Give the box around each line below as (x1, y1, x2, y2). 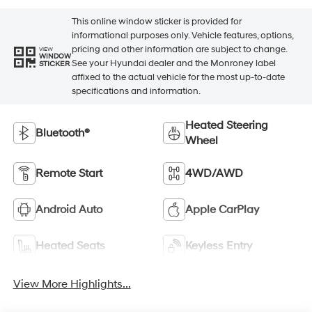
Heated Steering (185, 118, 268, 132)
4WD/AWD (185, 166, 243, 180)
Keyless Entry (185, 238, 252, 253)
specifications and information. (71, 86, 201, 97)
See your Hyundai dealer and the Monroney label (71, 58, 276, 70)
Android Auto (35, 202, 102, 217)
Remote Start (35, 166, 102, 180)
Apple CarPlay (185, 202, 259, 217)
